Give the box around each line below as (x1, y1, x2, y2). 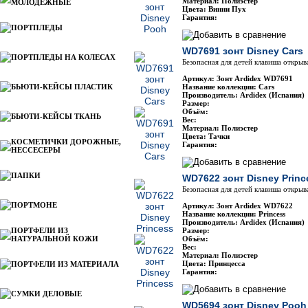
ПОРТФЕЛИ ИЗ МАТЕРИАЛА (11, 260, 119, 268)
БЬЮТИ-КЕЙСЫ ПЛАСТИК (11, 82, 113, 91)
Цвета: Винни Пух (182, 5, 246, 13)
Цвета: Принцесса (182, 259, 245, 267)
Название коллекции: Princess (182, 210, 285, 218)
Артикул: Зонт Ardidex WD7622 (182, 201, 293, 210)
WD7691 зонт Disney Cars (182, 45, 303, 56)
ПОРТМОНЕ (11, 201, 57, 209)
